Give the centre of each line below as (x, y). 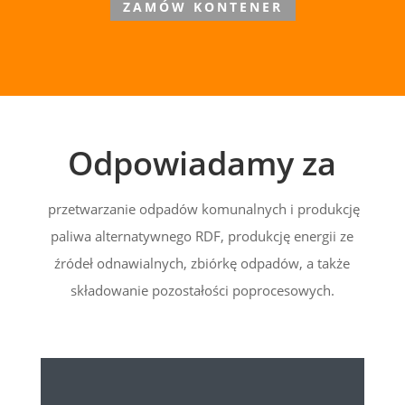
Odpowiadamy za (202, 163)
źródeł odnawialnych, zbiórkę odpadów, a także (202, 263)
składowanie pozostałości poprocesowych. (202, 290)
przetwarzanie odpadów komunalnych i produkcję (202, 208)
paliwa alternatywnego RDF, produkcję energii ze (202, 235)
